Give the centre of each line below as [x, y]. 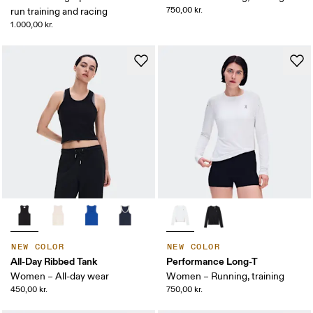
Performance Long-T [212, 262]
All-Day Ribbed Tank [54, 262]
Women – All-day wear [60, 277]
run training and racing [59, 12]
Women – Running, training [225, 277]
